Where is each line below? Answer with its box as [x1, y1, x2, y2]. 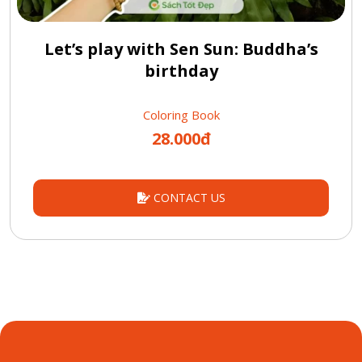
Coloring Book [142, 107, 220, 124]
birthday [144, 60, 218, 82]
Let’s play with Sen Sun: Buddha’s [44, 38, 318, 61]
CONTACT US [149, 190, 225, 206]
